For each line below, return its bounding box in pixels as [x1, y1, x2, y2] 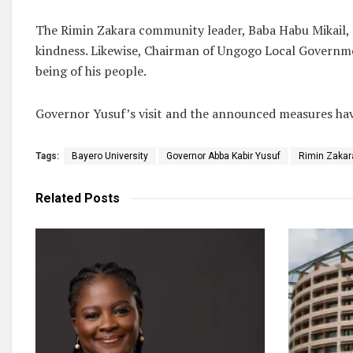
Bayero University [72, 150, 148, 162]
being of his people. [35, 61, 147, 80]
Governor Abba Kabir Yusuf [166, 150, 281, 162]
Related [35, 190, 81, 206]
